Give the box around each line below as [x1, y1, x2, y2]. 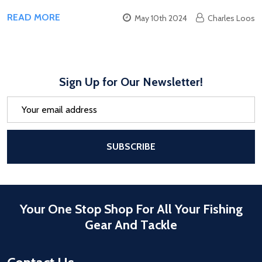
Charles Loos [208, 13, 255, 24]
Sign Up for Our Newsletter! [59, 75, 203, 89]
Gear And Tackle [85, 217, 177, 233]
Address [7, 112, 40, 123]
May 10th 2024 [135, 13, 187, 24]
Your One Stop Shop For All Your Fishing [19, 201, 243, 218]
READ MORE [7, 12, 60, 23]
